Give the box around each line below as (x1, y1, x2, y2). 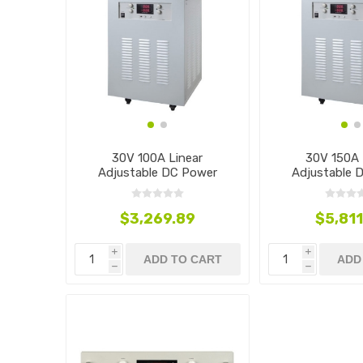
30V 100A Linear (112, 151, 203, 166)
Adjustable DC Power (97, 165, 217, 181)
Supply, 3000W (116, 180, 199, 195)
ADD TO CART (143, 253, 223, 267)
